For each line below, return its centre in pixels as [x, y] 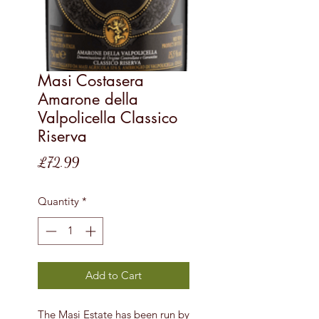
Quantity [58, 201]
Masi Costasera [91, 80]
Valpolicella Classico [108, 117]
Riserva [62, 136]
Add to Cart [114, 275]
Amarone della [88, 99]
